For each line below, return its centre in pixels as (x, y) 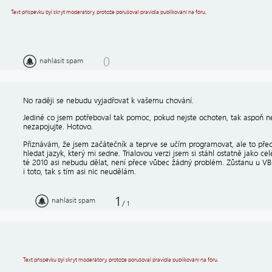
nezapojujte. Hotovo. (58, 127)
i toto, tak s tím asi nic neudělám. (80, 171)
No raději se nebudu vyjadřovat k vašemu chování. (108, 100)
